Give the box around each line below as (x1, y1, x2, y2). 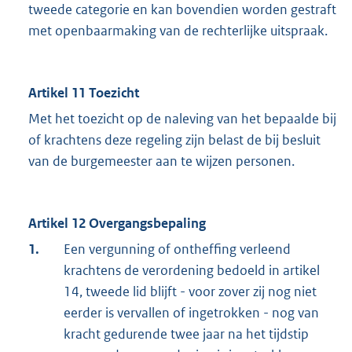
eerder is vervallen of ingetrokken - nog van (64, 304, 319, 322)
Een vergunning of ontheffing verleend (64, 240, 291, 258)
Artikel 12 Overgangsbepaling (28, 214, 206, 233)
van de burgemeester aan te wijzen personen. (28, 152, 295, 170)
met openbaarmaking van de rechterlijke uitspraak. (28, 22, 328, 40)
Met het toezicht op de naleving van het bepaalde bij (28, 110, 336, 128)
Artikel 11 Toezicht (28, 84, 139, 102)
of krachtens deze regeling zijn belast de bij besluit (28, 131, 321, 149)
